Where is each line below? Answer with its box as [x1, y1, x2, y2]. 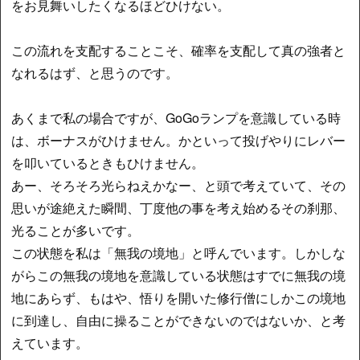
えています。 [11, 333, 89, 353]
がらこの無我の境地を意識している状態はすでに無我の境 [11, 266, 346, 285]
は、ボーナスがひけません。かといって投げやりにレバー [11, 131, 346, 150]
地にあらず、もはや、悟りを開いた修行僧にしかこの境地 [11, 288, 346, 308]
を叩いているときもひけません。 [11, 153, 205, 173]
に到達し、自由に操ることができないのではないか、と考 [11, 311, 346, 330]
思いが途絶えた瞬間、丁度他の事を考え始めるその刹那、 [11, 198, 346, 218]
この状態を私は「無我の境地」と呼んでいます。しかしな [11, 243, 346, 263]
